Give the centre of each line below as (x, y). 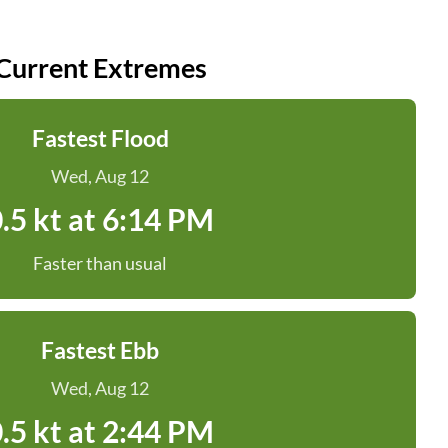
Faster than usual (100, 263)
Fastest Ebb (100, 350)
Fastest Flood (100, 138)
